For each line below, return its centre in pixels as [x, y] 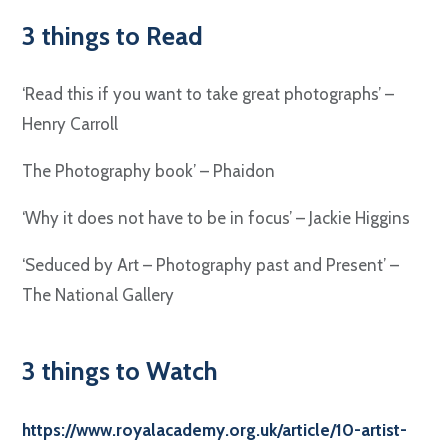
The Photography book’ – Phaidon [149, 171]
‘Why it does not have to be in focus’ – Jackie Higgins [216, 218]
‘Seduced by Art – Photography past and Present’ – [211, 265]
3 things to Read [113, 36]
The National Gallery [98, 295]
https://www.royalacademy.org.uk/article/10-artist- [215, 429]
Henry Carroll [70, 124]
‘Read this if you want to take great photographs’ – [208, 94]
